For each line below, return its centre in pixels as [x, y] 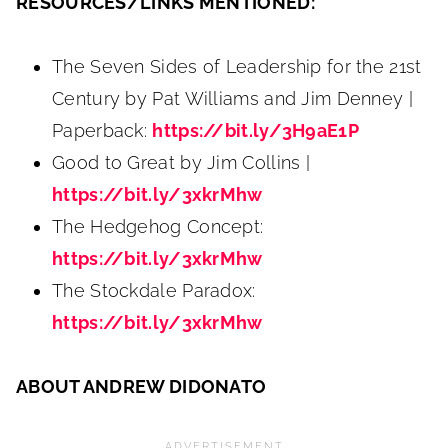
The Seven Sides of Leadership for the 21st [237, 66]
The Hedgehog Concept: [158, 226]
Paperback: [102, 130]
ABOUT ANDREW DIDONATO [141, 386]
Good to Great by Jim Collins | [181, 162]
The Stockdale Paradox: [154, 290]
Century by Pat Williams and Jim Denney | [232, 98]
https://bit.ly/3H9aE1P [255, 130]
